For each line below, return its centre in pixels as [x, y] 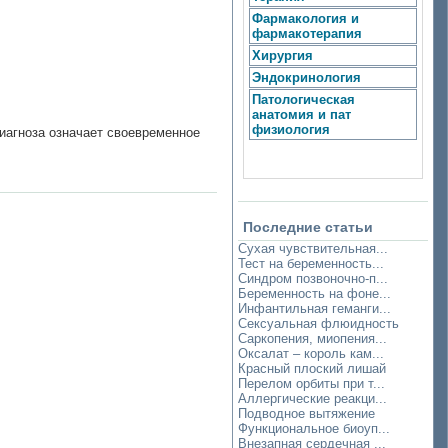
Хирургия [282, 55]
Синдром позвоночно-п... [313, 278]
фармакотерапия [307, 33]
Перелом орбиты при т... [311, 383]
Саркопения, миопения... [312, 338]
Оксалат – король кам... [311, 353]
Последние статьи [308, 227]
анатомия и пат [301, 114]
